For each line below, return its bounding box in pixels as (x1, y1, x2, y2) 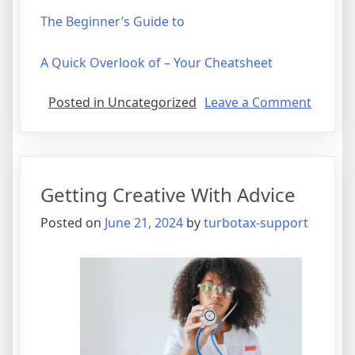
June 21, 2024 (105, 214, 183, 232)
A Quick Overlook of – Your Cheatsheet (40, 54, 273, 72)
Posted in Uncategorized (48, 94, 197, 112)
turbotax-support (204, 214, 308, 232)
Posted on (40, 214, 105, 232)
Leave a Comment (204, 94, 311, 112)
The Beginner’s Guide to (40, 13, 185, 31)
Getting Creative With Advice (40, 181, 296, 208)
